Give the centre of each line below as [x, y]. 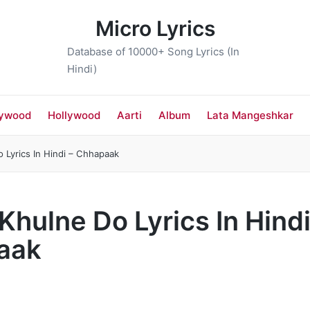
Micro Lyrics [155, 28]
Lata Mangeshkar [250, 115]
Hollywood [74, 115]
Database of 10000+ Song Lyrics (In [154, 51]
